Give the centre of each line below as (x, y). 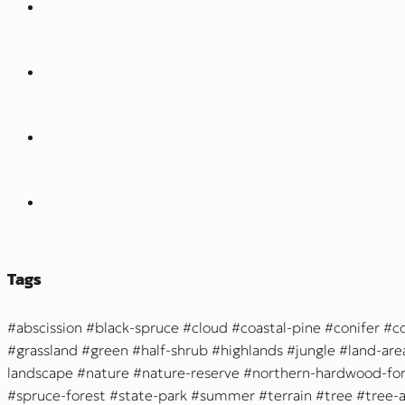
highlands (252, 350)
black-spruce (137, 328)
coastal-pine (281, 328)
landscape (40, 373)
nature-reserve (191, 373)
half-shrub (174, 350)
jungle (316, 350)
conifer (357, 328)
